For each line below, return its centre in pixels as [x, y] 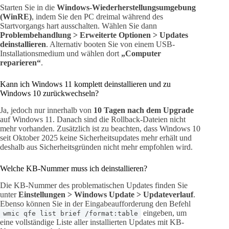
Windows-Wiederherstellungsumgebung [126, 8]
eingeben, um [164, 213]
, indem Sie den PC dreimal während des [97, 17]
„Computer [141, 54]
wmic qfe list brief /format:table [71, 214]
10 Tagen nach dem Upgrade [144, 110]
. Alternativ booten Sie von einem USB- [110, 44]
